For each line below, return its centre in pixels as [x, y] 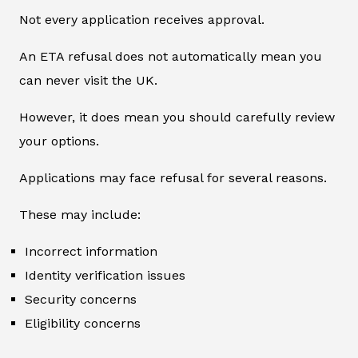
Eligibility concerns [83, 323]
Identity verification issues [105, 275]
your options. [59, 141]
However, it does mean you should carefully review [177, 117]
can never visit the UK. [88, 80]
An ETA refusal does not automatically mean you [171, 56]
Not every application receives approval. [142, 19]
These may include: [80, 214]
